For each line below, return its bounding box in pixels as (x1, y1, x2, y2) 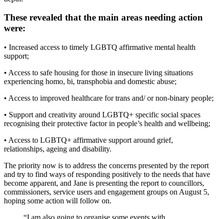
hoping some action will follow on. (4, 197, 111, 205)
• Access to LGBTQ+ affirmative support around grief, (4, 136, 173, 145)
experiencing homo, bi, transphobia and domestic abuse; (4, 77, 176, 86)
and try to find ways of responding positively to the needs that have (4, 170, 210, 179)
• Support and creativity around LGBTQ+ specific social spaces (4, 110, 200, 119)
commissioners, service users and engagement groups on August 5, (4, 188, 209, 197)
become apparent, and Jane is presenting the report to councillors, (4, 179, 204, 188)
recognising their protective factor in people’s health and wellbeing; (4, 119, 210, 128)
